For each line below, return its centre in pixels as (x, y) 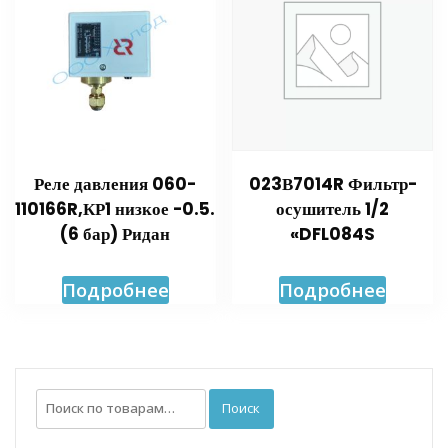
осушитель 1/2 (333, 209)
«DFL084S (333, 234)
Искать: (65, 399)
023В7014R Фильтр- (332, 184)
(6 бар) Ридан (115, 234)
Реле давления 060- (115, 184)
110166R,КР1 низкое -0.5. (115, 209)
